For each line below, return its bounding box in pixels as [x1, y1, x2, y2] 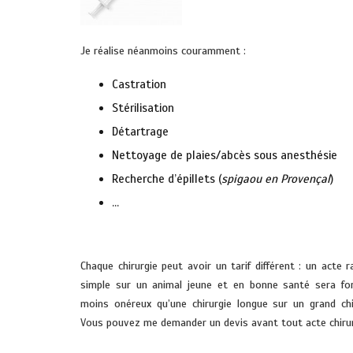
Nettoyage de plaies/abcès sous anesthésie [112, 148, 337, 162]
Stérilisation [112, 101, 174, 115]
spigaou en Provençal [221, 172, 330, 186]
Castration [112, 77, 166, 91]
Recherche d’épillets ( [112, 172, 221, 186]
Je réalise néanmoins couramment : [80, 44, 246, 58]
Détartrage [112, 124, 169, 139]
